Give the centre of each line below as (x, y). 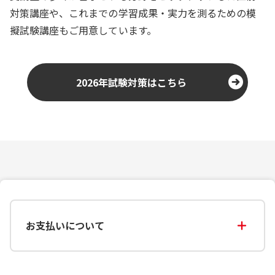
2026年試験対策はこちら (131, 82)
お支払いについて (65, 226)
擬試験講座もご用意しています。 (83, 30)
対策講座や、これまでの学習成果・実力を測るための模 (133, 13)
